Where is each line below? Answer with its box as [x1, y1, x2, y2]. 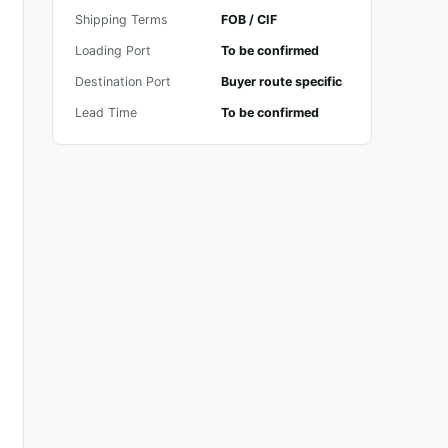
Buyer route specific [221, 74, 342, 89]
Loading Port [75, 43, 151, 58]
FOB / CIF [221, 12, 277, 27]
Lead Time [75, 105, 137, 120]
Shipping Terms [75, 12, 168, 27]
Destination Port [75, 74, 171, 89]
